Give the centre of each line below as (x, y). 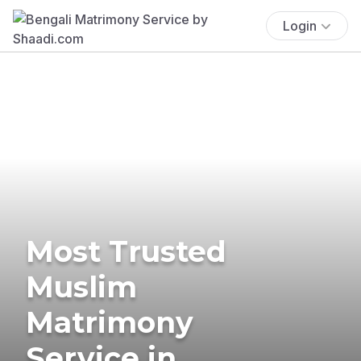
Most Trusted (126, 251)
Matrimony (110, 322)
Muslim (81, 286)
